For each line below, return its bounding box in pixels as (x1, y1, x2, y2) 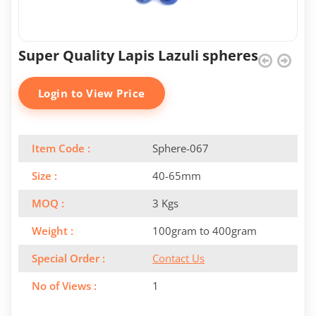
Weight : (32, 224, 73, 238)
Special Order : (32, 251, 105, 266)
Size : (32, 169, 57, 183)
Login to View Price (38, 86, 145, 101)
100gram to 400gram (152, 224, 257, 238)
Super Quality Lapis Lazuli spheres (18, 46, 258, 66)
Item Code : (32, 141, 90, 156)
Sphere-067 (152, 141, 209, 156)
